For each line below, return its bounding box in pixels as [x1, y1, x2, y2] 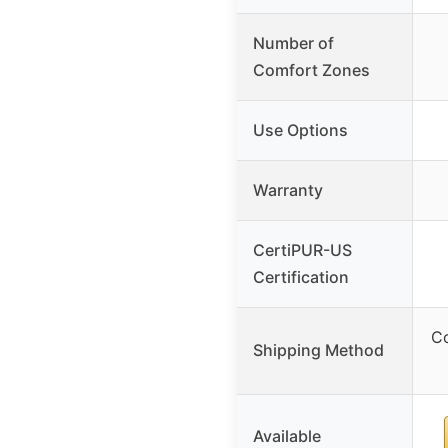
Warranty [253, 179, 323, 200]
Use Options [253, 119, 348, 140]
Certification [253, 266, 349, 287]
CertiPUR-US [253, 239, 352, 260]
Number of [253, 32, 334, 53]
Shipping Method [253, 339, 384, 360]
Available [253, 425, 321, 446]
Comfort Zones [253, 59, 370, 80]
